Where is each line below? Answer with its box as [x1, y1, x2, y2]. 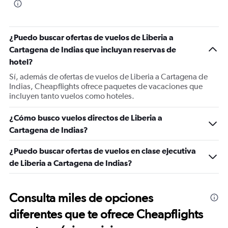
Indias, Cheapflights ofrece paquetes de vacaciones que [9, 81, 203, 91]
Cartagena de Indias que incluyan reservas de [9, 45, 176, 54]
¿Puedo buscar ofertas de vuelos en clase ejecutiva [9, 146, 196, 155]
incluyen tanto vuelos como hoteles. [9, 91, 134, 101]
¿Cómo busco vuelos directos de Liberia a [9, 113, 162, 122]
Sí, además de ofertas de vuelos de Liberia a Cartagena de [9, 72, 208, 81]
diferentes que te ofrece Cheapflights [9, 207, 203, 221]
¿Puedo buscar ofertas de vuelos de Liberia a [9, 33, 174, 42]
